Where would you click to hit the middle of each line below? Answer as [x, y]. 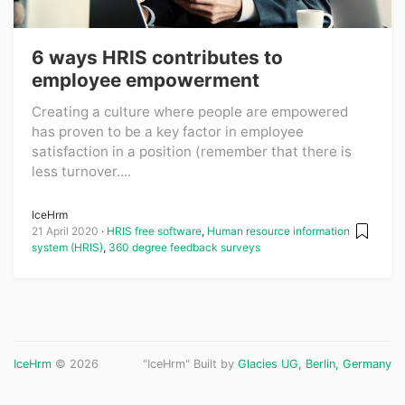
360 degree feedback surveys [184, 247]
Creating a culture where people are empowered [190, 111]
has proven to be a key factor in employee [168, 131]
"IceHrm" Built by [190, 363]
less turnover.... [81, 171]
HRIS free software [154, 231]
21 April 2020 [65, 231]
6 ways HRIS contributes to [157, 57]
